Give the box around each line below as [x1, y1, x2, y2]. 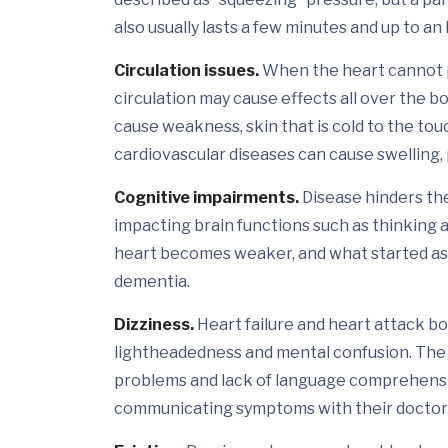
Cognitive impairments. [114, 188, 299, 208]
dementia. [114, 272, 190, 292]
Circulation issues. [114, 61, 259, 81]
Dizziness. [114, 315, 194, 335]
